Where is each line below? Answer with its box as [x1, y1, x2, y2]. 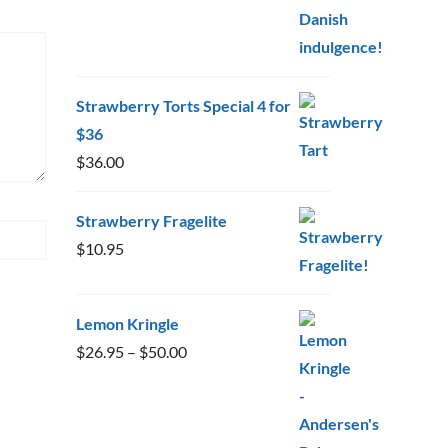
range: [186, 369, 229, 388]
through [186, 425, 242, 444]
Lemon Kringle [76, 314, 179, 333]
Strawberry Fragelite [76, 211, 227, 230]
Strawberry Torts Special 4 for [76, 96, 291, 115]
